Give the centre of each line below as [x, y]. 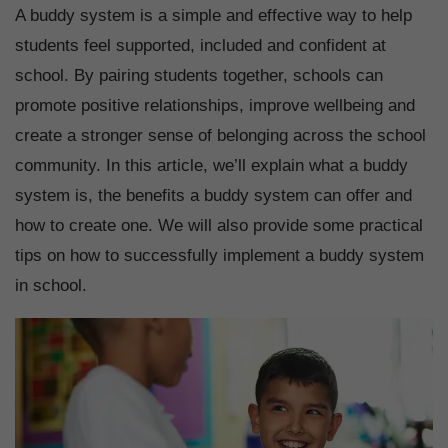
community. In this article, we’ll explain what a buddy [211, 166]
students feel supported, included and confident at [200, 46]
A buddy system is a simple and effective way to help [213, 16]
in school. [51, 286]
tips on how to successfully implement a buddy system [219, 256]
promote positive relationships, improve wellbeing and [215, 106]
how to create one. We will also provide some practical [219, 226]
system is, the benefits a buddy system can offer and [213, 196]
